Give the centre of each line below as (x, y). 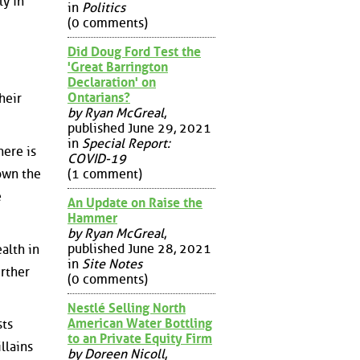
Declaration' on (112, 82)
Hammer (92, 218)
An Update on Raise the (135, 202)
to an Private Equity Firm (140, 338)
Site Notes (112, 264)
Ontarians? (99, 97)
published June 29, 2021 (139, 128)
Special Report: (126, 143)
